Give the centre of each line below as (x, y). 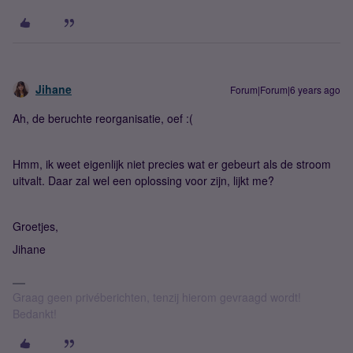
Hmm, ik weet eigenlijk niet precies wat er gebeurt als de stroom (172, 164)
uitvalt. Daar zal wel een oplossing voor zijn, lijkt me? (143, 180)
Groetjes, (35, 226)
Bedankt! (35, 314)
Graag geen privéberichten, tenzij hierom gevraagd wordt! (157, 297)
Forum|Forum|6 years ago (285, 89)
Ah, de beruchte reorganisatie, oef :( (104, 118)
